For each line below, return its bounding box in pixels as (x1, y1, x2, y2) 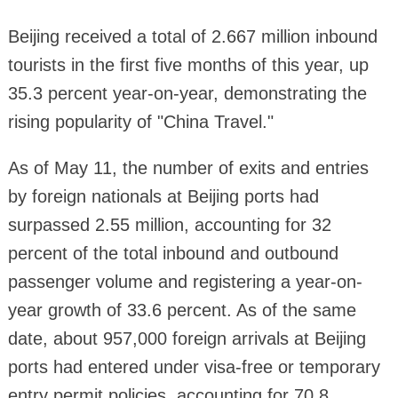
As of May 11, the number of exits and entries (7, 158, 369, 179)
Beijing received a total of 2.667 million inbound (7, 27, 378, 47)
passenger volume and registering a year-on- (7, 272, 362, 292)
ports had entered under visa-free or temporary (7, 357, 380, 378)
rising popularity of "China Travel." (7, 112, 274, 132)
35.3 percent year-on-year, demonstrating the (7, 84, 367, 104)
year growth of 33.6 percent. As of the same (7, 300, 356, 321)
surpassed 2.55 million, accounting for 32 (7, 215, 331, 235)
